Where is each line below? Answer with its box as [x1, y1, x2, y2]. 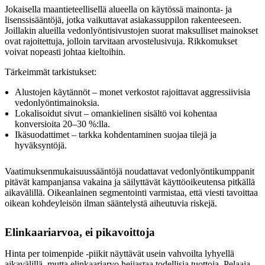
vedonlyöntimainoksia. [15, 98, 99, 108]
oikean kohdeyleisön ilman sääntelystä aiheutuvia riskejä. [5, 198, 217, 209]
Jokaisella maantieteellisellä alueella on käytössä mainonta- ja [5, 4, 232, 15]
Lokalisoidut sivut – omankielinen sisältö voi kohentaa [15, 108, 217, 119]
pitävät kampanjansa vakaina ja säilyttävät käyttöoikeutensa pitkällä [5, 177, 255, 188]
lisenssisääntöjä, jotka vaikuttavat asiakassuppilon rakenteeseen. [5, 15, 241, 25]
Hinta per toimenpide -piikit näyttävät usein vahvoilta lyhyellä [5, 248, 234, 258]
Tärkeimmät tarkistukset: [5, 67, 96, 77]
